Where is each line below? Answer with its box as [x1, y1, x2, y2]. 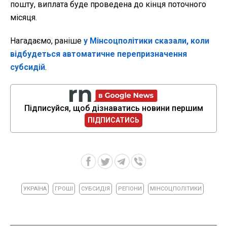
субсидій [10, 62, 45, 72]
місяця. [10, 13, 37, 23]
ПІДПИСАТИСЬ [88, 116, 139, 125]
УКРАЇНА [23, 185, 47, 193]
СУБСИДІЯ [81, 185, 110, 193]
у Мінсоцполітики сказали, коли [84, 36, 209, 46]
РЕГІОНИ [118, 185, 142, 193]
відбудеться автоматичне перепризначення [10, 49, 187, 59]
